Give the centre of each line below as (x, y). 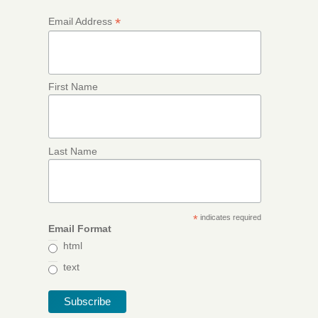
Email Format (80, 229)
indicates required (229, 217)
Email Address (82, 21)
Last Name (73, 151)
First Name (73, 87)
